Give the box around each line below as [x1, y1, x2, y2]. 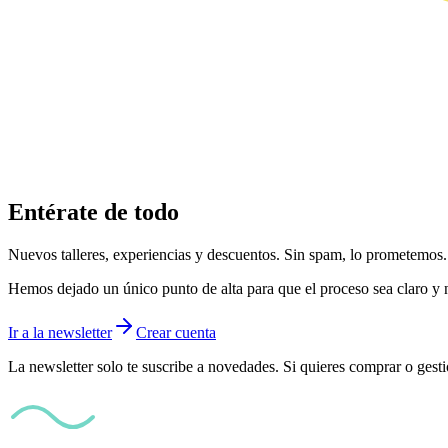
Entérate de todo [8, 199, 179, 226]
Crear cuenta [136, 324, 216, 342]
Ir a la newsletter [8, 324, 112, 342]
